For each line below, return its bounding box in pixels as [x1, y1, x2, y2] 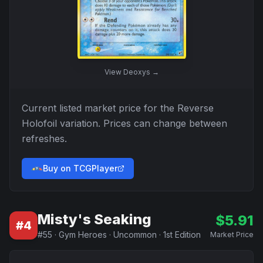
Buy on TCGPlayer [43, 163, 117, 173]
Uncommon [113, 230, 157, 240]
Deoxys [123, 68, 150, 76]
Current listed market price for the [22, 102, 177, 114]
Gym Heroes [59, 230, 107, 240]
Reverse [177, 102, 214, 114]
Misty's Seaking [38, 211, 151, 228]
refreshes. [22, 133, 67, 144]
